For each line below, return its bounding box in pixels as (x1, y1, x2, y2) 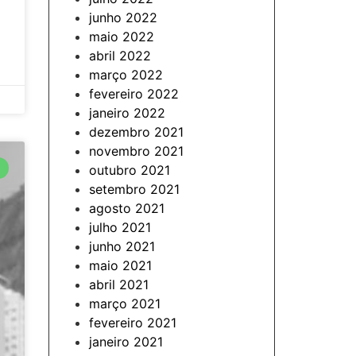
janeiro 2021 (89, 334, 163, 350)
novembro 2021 (89, 143, 184, 159)
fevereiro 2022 (89, 86, 179, 102)
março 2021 (89, 296, 161, 311)
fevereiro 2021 (89, 315, 176, 331)
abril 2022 (89, 48, 151, 64)
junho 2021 (89, 238, 155, 254)
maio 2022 (89, 29, 154, 44)
